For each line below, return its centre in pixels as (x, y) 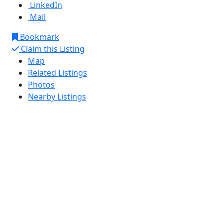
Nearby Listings (57, 97)
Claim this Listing (52, 49)
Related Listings (57, 73)
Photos (41, 85)
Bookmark (39, 37)
